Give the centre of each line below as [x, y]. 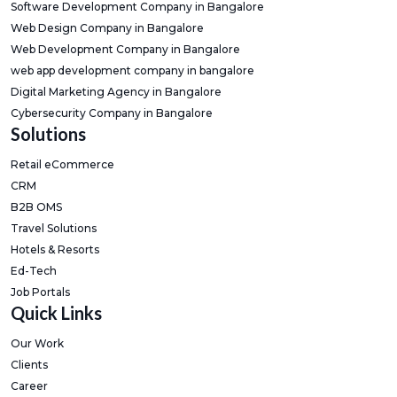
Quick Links [56, 313]
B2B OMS [36, 207]
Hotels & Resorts [55, 249]
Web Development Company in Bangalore [125, 49]
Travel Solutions [54, 228]
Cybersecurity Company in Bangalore [112, 113]
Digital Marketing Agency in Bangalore [116, 92]
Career [29, 386]
